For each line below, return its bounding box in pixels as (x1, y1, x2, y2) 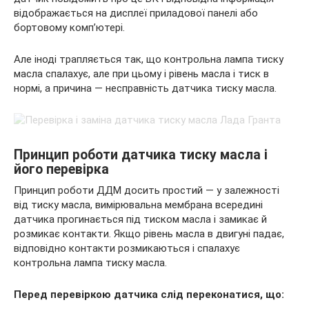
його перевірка (14, 161, 109, 178)
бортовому (14, 21, 70, 34)
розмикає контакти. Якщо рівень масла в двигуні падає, (14, 228, 284, 240)
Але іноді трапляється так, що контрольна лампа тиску (14, 53, 283, 66)
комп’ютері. (70, 21, 125, 34)
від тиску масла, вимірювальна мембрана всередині (14, 199, 263, 211)
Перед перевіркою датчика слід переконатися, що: (14, 288, 284, 301)
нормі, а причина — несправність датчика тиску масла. (14, 82, 277, 94)
